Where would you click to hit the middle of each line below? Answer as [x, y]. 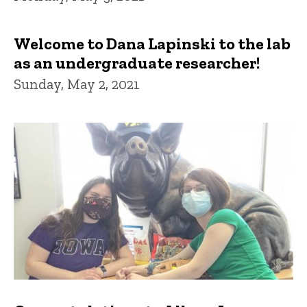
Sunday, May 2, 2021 [77, 84]
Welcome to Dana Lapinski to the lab [152, 44]
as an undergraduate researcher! [137, 63]
